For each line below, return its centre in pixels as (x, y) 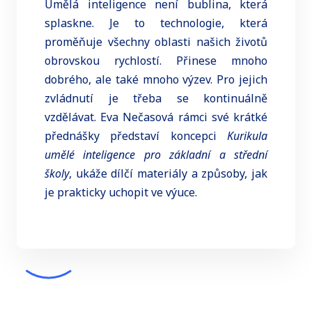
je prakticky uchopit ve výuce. (121, 192)
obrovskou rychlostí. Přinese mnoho (156, 60)
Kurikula (247, 135)
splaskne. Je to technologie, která (156, 23)
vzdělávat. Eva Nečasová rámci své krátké (156, 117)
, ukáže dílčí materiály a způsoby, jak (168, 173)
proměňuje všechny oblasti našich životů (156, 41)
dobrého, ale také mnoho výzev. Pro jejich (156, 79)
